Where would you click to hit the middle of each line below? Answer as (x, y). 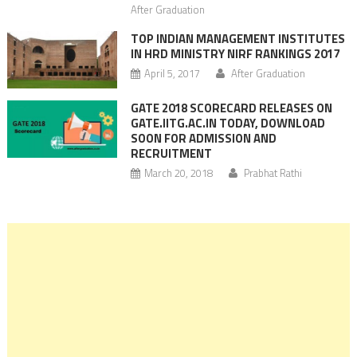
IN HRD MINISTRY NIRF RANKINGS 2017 (235, 53)
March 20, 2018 (178, 173)
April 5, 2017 (172, 73)
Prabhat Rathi (273, 173)
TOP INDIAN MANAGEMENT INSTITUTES (237, 38)
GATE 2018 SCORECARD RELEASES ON (231, 108)
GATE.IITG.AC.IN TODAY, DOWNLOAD (228, 123)
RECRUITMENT (171, 153)
